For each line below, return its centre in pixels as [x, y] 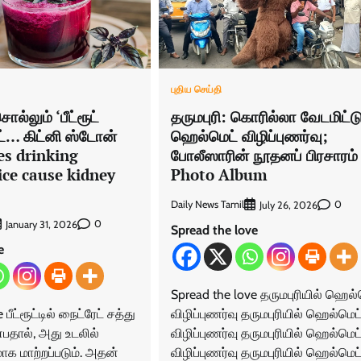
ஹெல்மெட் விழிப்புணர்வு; [249, 136]
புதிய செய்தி [196, 89]
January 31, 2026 [41, 224]
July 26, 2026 [288, 205]
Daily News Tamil [207, 205]
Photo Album [219, 175]
